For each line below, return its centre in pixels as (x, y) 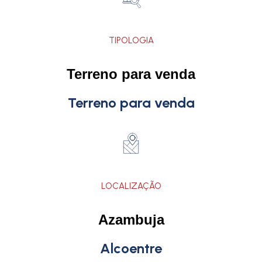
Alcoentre (131, 248)
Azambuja (131, 220)
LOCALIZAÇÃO (131, 186)
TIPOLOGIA (131, 40)
